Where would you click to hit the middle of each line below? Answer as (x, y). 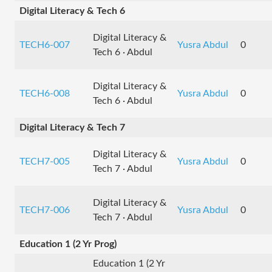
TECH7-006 (45, 210)
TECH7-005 (45, 161)
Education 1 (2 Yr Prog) (68, 244)
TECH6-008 (45, 93)
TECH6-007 (45, 45)
